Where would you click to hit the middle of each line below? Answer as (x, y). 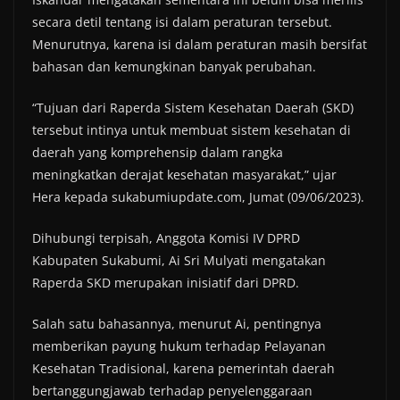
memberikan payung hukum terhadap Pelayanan (179, 346)
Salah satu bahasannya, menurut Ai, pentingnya (177, 324)
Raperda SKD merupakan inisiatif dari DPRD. (166, 283)
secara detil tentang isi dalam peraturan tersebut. (182, 22)
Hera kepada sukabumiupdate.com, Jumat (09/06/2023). (198, 197)
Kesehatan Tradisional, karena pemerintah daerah (183, 369)
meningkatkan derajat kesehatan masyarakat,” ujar (184, 175)
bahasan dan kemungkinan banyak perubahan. (174, 67)
